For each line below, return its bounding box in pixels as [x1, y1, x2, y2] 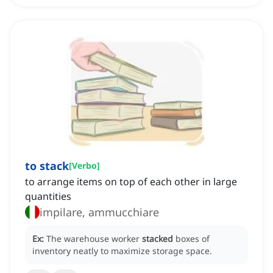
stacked [142, 233, 173, 245]
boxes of [175, 233, 210, 245]
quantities [25, 190, 71, 204]
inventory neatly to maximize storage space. [32, 245, 212, 257]
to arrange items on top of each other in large [25, 175, 237, 189]
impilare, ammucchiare [40, 205, 159, 220]
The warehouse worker [46, 233, 142, 245]
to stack [25, 158, 69, 174]
